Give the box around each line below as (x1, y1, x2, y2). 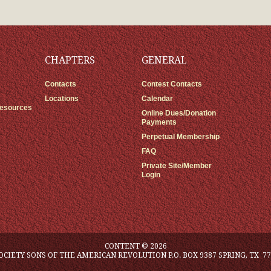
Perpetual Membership (142, 132, 220, 141)
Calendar (142, 94, 173, 103)
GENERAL (142, 54, 187, 66)
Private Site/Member (142, 162, 212, 170)
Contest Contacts (142, 80, 202, 88)
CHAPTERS (45, 54, 95, 66)
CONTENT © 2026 (104, 242, 167, 250)
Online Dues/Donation (142, 109, 216, 117)
